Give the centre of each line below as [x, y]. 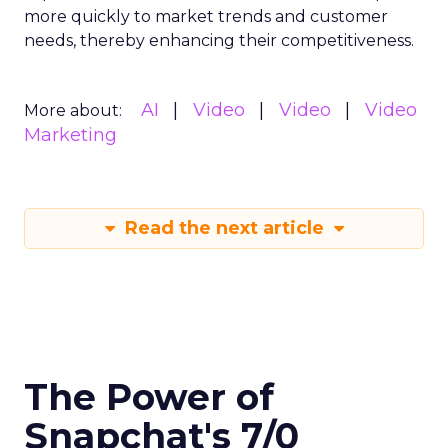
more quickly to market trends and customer [206, 16]
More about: [73, 110]
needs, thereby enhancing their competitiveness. [219, 40]
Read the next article [224, 228]
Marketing [70, 135]
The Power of [149, 397]
